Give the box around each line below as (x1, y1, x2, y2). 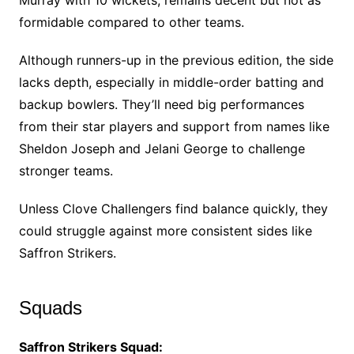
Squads (18, 297, 82, 319)
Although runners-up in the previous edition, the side (18, 52, 333, 69)
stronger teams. (18, 163, 113, 179)
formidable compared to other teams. (18, 14, 244, 31)
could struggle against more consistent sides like (18, 223, 312, 239)
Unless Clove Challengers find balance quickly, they (18, 201, 328, 217)
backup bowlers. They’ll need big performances (18, 96, 304, 113)
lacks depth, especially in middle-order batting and (18, 74, 324, 91)
